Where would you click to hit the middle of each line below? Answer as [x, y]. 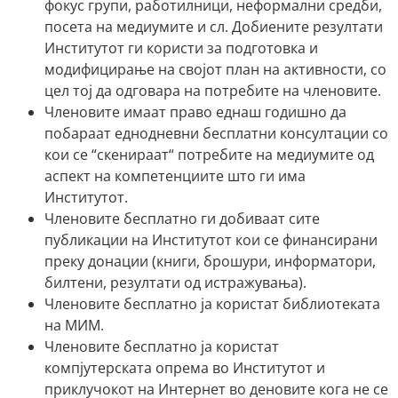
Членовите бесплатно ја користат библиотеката [212, 303]
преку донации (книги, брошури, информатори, [210, 261]
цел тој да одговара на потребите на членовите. [213, 90]
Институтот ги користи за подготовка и [181, 48]
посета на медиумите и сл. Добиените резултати [214, 26]
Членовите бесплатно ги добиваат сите [182, 218]
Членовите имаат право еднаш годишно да [195, 111]
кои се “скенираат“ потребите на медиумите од [209, 154]
